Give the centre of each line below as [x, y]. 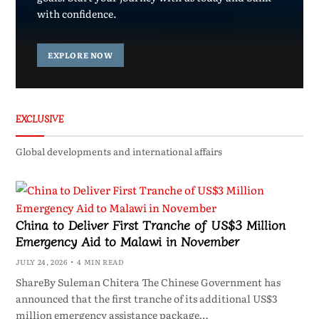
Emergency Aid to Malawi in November [127, 241]
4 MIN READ [101, 262]
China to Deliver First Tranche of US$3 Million [150, 225]
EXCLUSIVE [39, 119]
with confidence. [77, 13]
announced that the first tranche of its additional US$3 [146, 299]
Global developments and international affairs [119, 152]
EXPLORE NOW [80, 55]
